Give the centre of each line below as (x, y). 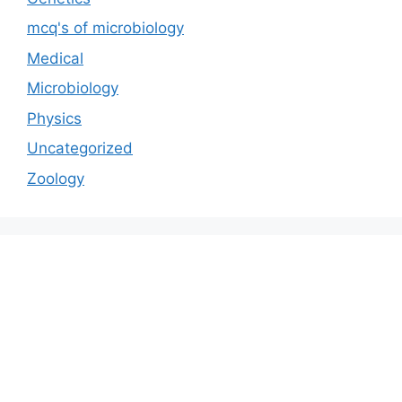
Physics (54, 118)
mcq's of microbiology (105, 28)
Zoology (56, 178)
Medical (55, 58)
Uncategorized (80, 149)
